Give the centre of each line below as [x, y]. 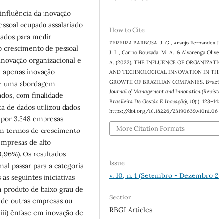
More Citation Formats [151, 128]
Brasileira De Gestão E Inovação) [148, 101]
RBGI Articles [131, 209]
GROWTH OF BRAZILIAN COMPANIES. [158, 82]
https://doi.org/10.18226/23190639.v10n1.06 [164, 111]
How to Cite [127, 30]
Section [121, 197]
